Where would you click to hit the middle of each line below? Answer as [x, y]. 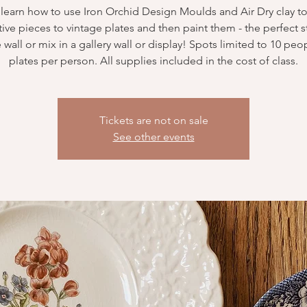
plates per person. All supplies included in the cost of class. [153, 61]
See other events [153, 137]
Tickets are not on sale [153, 120]
